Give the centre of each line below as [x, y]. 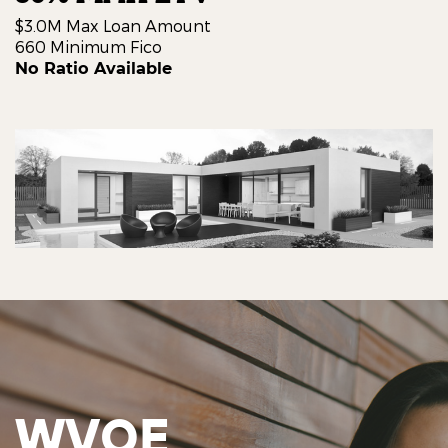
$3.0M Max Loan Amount [112, 26]
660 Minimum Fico [88, 47]
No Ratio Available [93, 68]
